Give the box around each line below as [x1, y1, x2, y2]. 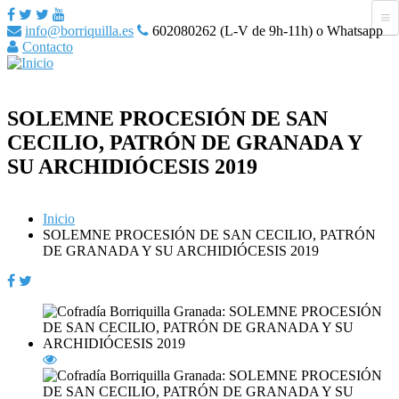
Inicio [43, 210, 75, 226]
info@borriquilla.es [25, 23, 134, 38]
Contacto [22, 39, 73, 54]
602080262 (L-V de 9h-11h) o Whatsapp [149, 23, 383, 38]
